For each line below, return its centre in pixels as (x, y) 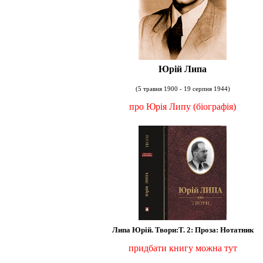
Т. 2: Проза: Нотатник (216, 230)
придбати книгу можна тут (183, 248)
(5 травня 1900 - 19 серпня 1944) (183, 89)
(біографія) (215, 107)
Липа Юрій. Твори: (145, 230)
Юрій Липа (183, 69)
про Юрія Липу (160, 107)
